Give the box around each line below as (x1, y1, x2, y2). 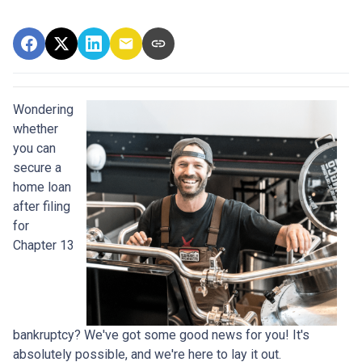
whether (13, 121, 58, 137)
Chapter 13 (13, 238, 74, 254)
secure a (13, 160, 61, 176)
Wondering (13, 102, 74, 118)
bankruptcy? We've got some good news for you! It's (13, 327, 309, 343)
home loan (13, 179, 71, 196)
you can (13, 141, 56, 157)
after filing (13, 199, 70, 215)
